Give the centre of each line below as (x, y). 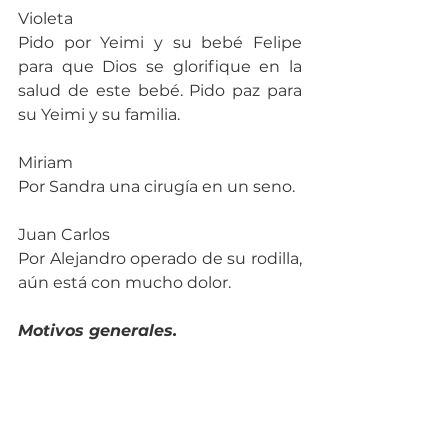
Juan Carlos (64, 234)
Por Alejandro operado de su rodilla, (160, 258)
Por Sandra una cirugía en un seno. (156, 186)
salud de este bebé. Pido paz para (160, 90)
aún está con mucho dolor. (124, 282)
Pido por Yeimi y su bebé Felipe (160, 42)
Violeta (45, 18)
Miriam (45, 162)
